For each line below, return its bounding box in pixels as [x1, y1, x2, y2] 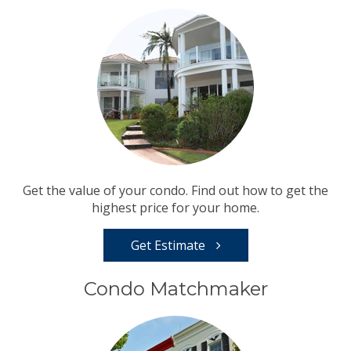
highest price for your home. [92, 199, 259, 216]
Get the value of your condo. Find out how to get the [23, 182, 328, 199]
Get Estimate [130, 237, 208, 254]
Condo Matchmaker [83, 277, 268, 300]
